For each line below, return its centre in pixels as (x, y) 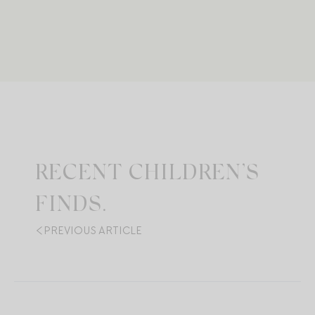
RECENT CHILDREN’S (147, 174)
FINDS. (71, 206)
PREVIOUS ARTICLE (93, 230)
